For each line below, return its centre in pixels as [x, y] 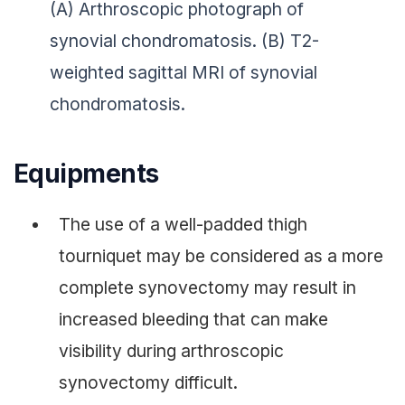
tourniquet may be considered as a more [221, 255]
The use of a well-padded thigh [183, 224]
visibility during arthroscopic [171, 350]
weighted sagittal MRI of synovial [184, 72]
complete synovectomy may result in [207, 287]
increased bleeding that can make [193, 319]
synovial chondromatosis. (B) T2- [184, 40]
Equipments [86, 173]
